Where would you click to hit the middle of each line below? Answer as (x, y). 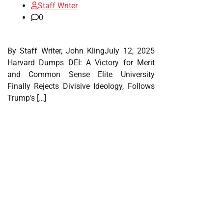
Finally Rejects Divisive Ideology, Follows (81, 86)
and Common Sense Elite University (81, 75)
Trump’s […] (27, 98)
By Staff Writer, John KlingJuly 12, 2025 (81, 51)
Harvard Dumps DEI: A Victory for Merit (81, 63)
